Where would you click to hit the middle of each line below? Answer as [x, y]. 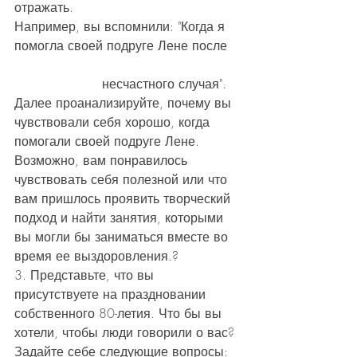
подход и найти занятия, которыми [121, 218]
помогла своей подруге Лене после [127, 46]
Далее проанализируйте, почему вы [125, 103]
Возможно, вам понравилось [103, 161]
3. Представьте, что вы [86, 275]
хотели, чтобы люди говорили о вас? [126, 333]
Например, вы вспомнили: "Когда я [122, 27]
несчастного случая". [122, 84]
